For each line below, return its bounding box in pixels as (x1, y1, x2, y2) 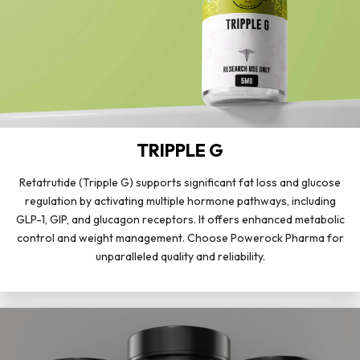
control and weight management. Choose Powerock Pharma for (16, 230, 344, 245)
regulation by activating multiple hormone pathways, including (24, 193, 336, 208)
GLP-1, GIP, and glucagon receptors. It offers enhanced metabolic (15, 211, 345, 227)
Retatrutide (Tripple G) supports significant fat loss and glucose (19, 174, 341, 190)
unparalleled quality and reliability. (95, 248, 265, 264)
